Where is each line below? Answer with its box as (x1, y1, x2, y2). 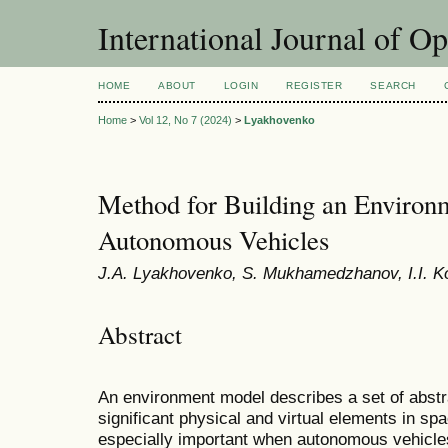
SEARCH (370, 80, 416, 91)
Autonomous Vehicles (98, 222, 329, 259)
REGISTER (286, 80, 343, 91)
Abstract (98, 317, 182, 351)
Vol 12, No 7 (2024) (139, 114, 232, 127)
